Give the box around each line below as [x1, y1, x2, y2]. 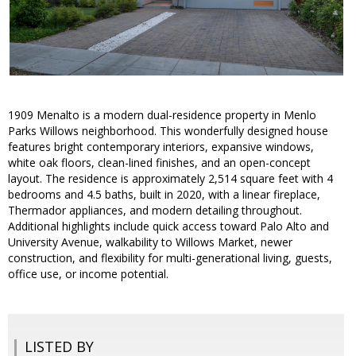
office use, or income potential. [8, 266, 168, 282]
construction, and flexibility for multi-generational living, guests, [8, 250, 332, 266]
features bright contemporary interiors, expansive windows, [8, 139, 314, 155]
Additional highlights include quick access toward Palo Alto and [8, 219, 329, 234]
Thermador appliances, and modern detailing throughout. [8, 203, 302, 219]
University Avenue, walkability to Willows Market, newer [8, 234, 292, 250]
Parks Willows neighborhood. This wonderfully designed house [8, 123, 328, 139]
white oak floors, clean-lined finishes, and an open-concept [8, 155, 311, 171]
